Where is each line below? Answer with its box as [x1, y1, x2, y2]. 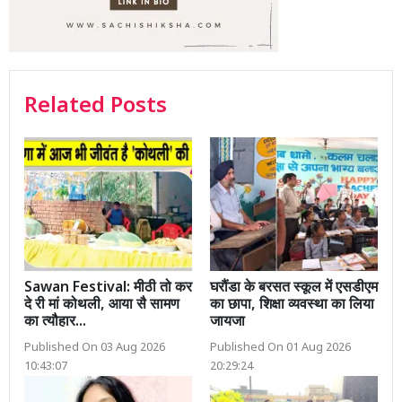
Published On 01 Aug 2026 [210, 341, 351, 356]
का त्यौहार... [24, 313, 86, 333]
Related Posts [24, 92, 167, 121]
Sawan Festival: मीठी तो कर [24, 279, 192, 299]
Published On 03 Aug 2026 [24, 341, 165, 356]
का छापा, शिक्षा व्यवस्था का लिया [210, 296, 374, 316]
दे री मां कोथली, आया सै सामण [24, 296, 179, 316]
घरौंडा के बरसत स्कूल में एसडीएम [210, 279, 378, 299]
